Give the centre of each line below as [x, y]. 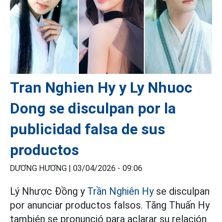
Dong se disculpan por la [93, 108]
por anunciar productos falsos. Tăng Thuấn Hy [110, 205]
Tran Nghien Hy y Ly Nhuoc [101, 87]
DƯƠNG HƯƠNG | [41, 168]
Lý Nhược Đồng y [49, 191]
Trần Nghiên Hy [120, 191]
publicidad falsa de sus [87, 129]
